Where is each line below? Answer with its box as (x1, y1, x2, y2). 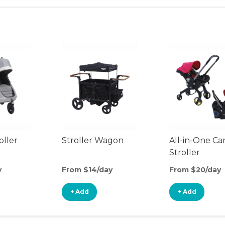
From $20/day (169, 165, 221, 174)
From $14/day (62, 165, 113, 174)
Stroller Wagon (62, 136, 124, 145)
